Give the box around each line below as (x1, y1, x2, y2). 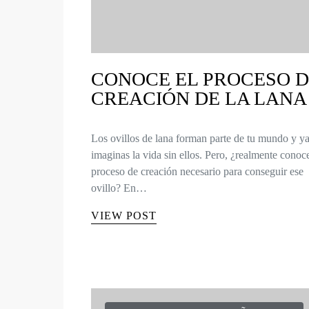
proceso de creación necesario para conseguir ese (91, 166, 303, 178)
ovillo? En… (91, 182, 147, 195)
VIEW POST (91, 210, 157, 222)
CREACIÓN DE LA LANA (91, 88, 307, 110)
